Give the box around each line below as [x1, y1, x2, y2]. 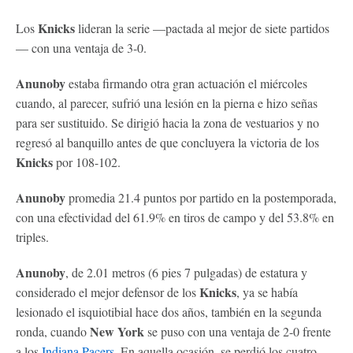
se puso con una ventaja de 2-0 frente [144, 322, 331, 340]
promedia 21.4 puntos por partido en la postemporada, [65, 188, 336, 206]
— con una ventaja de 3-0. [16, 39, 147, 56]
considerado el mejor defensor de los [16, 283, 199, 300]
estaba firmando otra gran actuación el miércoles [65, 74, 307, 91]
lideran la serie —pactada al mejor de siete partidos [75, 19, 329, 36]
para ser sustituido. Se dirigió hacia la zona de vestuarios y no [16, 113, 319, 131]
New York [90, 321, 144, 340]
